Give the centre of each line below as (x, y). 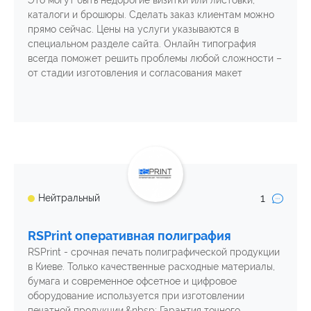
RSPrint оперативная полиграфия (129, 235)
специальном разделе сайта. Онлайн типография (142, 43)
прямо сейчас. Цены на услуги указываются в (133, 29)
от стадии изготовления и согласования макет (135, 73)
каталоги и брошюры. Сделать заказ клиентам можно (151, 14)
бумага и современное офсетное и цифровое (132, 281)
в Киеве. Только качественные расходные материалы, (151, 266)
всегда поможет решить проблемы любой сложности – (155, 58)
